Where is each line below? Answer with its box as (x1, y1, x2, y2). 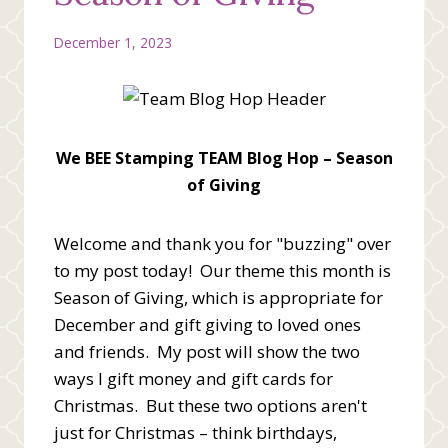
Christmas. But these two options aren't (54, 393, 367, 417)
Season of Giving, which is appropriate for (54, 285, 383, 309)
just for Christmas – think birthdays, (54, 420, 337, 444)
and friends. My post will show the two (54, 339, 360, 363)
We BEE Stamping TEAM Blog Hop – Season (55, 146, 393, 169)
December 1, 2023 (54, 32, 172, 52)
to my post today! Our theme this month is (54, 258, 391, 282)
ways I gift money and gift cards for (54, 366, 333, 390)
